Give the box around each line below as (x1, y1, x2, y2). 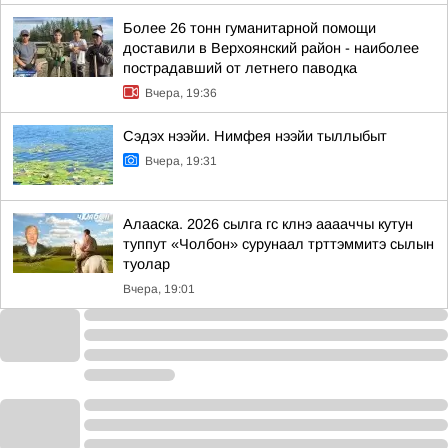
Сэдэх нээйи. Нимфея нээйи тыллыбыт (123, 127, 387, 144)
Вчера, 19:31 (145, 153, 217, 168)
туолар (123, 255, 170, 272)
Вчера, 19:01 (123, 281, 195, 296)
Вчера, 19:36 (145, 85, 217, 100)
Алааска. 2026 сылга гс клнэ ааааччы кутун (123, 215, 413, 232)
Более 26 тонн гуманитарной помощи (123, 19, 376, 36)
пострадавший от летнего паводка (123, 59, 357, 76)
